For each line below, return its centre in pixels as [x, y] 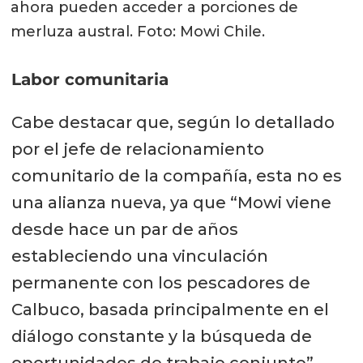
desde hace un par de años [124, 229]
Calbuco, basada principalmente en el [170, 309]
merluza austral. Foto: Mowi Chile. [138, 32]
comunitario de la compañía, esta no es [176, 175]
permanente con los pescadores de [160, 282]
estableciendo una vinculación [139, 256]
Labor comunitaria [90, 79]
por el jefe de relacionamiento [137, 149]
